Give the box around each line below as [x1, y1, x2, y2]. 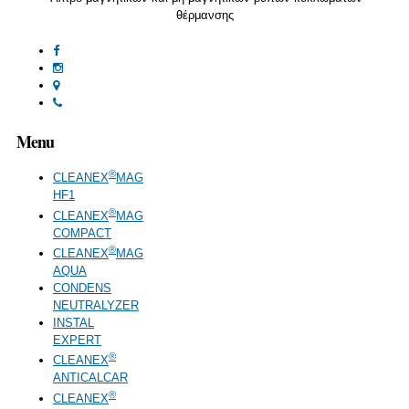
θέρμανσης [175, 7, 234, 22]
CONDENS [53, 280, 111, 295]
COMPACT [53, 225, 111, 240]
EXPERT [53, 332, 101, 347]
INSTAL [53, 315, 94, 330]
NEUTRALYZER [53, 298, 139, 312]
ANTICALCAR [53, 371, 128, 385]
